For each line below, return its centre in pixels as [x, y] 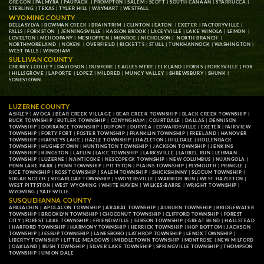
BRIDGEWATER [235, 208]
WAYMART [105, 9]
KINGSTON [55, 152]
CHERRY [19, 67]
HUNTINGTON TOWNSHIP [116, 146]
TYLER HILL [73, 9]
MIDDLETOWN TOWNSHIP [147, 240]
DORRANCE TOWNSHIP [70, 126]
